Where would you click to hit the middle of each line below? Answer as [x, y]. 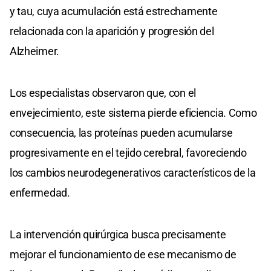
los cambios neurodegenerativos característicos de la [133, 173]
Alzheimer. [34, 51]
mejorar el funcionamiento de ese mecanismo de [123, 255]
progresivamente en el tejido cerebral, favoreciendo [128, 153]
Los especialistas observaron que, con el [103, 93]
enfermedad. [40, 193]
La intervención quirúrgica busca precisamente [118, 235]
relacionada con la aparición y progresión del [112, 31]
